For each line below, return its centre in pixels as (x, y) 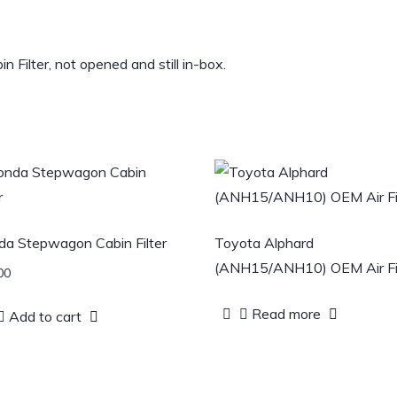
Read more (286, 314)
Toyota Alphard (264, 243)
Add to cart (45, 316)
